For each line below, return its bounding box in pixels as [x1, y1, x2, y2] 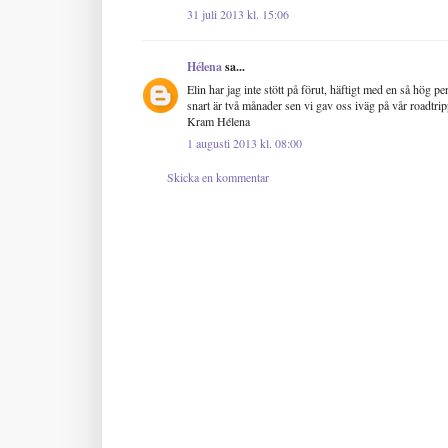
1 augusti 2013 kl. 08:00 [187, 134, 302, 151]
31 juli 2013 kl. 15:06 [187, 5, 289, 22]
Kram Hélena [187, 112, 250, 129]
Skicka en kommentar [167, 168, 269, 185]
